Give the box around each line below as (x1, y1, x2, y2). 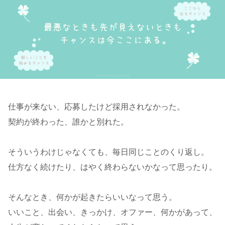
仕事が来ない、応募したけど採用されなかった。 (8, 102, 185, 111)
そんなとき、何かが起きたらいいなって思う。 (8, 192, 177, 201)
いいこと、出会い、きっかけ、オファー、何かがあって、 (8, 207, 217, 216)
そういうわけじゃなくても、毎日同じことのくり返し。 (8, 147, 209, 156)
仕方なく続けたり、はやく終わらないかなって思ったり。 (8, 162, 217, 171)
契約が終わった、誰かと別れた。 (8, 117, 129, 126)
